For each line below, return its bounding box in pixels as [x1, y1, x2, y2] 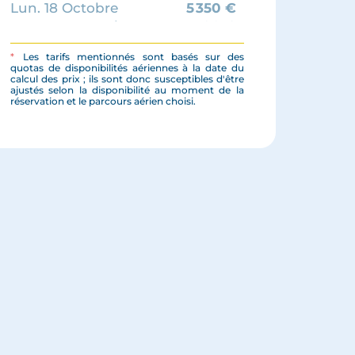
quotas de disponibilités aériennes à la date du [10, 61, 244, 74]
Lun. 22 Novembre [10, 18, 138, 35]
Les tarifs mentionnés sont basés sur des [16, 50, 244, 63]
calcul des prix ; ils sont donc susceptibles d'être [10, 72, 244, 85]
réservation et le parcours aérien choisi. [10, 94, 197, 107]
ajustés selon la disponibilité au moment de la [10, 83, 244, 96]
